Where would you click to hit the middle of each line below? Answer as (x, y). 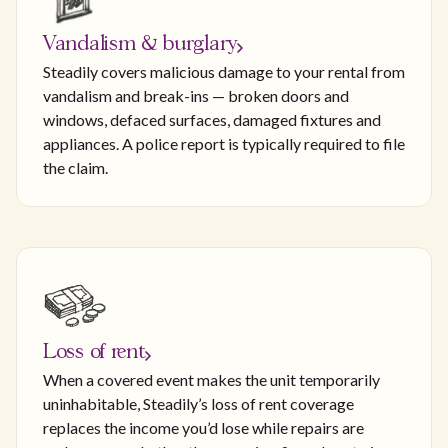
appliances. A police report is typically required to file (224, 144)
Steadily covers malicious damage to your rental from (224, 72)
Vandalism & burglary (140, 44)
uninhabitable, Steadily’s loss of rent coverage (198, 404)
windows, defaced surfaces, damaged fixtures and (212, 120)
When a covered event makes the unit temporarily (211, 380)
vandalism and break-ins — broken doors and (196, 96)
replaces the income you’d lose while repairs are (203, 428)
